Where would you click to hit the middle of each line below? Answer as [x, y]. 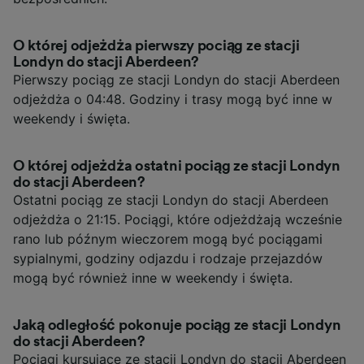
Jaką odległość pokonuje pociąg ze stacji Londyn [177, 325]
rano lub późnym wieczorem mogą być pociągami [168, 238]
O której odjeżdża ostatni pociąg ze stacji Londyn [177, 165]
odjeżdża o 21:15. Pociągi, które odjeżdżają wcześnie [178, 219]
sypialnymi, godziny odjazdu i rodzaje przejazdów [168, 258]
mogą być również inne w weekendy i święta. [153, 277]
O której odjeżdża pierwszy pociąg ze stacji [156, 45]
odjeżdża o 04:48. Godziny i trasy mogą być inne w [173, 99]
